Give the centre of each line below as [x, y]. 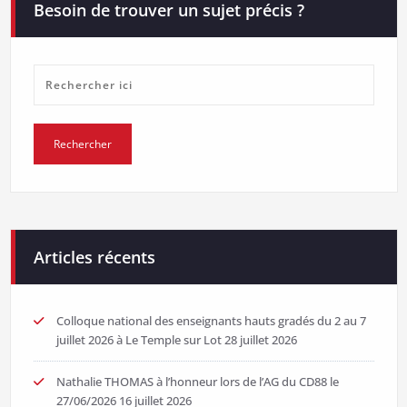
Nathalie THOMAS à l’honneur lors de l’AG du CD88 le [197, 382]
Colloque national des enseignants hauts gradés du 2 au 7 [211, 321]
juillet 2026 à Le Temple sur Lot [139, 340]
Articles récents [94, 258]
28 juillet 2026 [260, 340]
